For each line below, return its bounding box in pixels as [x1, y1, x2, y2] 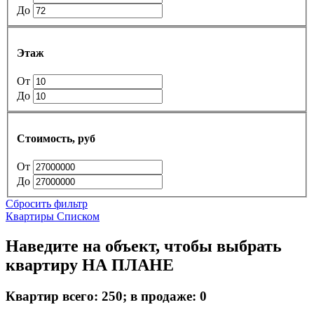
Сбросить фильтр [6, 198, 88, 210]
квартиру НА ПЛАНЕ [6, 256, 174, 275]
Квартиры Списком [6, 210, 100, 223]
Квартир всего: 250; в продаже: [6, 289, 200, 304]
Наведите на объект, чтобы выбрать [6, 237, 282, 256]
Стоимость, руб [17, 132, 95, 145]
